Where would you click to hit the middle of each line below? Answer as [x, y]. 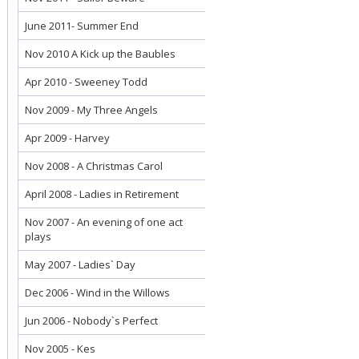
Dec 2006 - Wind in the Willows [97, 292]
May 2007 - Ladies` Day [80, 264]
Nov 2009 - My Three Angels [91, 110]
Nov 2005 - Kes [60, 349]
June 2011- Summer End [82, 26]
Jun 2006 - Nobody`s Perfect [91, 321]
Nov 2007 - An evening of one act [104, 222]
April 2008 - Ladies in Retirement [102, 194]
